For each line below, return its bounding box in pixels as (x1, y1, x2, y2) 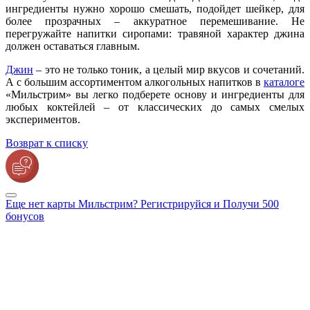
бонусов (6, 210, 44, 222)
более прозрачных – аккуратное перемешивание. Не (6, 15, 304, 27)
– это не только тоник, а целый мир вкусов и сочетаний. (33, 63, 304, 75)
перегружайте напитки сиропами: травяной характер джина (6, 27, 304, 39)
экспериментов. (6, 113, 80, 125)
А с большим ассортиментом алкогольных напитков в (6, 75, 264, 88)
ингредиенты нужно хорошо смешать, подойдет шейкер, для (6, 2, 304, 15)
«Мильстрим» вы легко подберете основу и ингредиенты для (6, 88, 304, 100)
